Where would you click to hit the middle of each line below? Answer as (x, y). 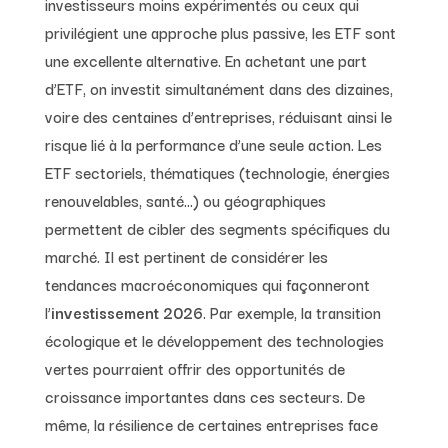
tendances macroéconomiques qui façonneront (207, 283)
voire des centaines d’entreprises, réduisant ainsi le (218, 115)
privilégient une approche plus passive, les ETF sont (220, 31)
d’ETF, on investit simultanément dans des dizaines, (218, 87)
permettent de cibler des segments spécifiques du (217, 227)
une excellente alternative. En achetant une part (205, 59)
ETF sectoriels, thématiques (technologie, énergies (217, 171)
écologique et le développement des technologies (214, 339)
